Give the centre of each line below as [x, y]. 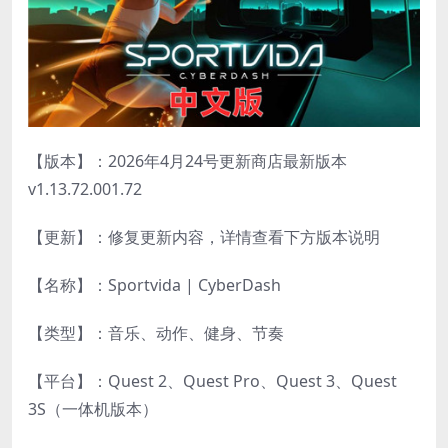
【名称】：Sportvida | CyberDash [154, 284]
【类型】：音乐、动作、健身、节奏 [156, 332]
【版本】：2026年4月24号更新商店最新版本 [187, 160]
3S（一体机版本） [93, 408]
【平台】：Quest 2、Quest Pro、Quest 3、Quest [212, 380]
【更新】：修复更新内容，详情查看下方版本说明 [204, 236]
